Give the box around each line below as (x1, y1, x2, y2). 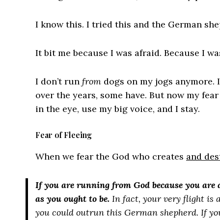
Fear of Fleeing (35, 129, 92, 140)
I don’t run (35, 75, 82, 87)
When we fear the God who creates (35, 151, 186, 162)
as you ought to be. (35, 193, 110, 204)
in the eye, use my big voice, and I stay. (35, 103, 200, 114)
